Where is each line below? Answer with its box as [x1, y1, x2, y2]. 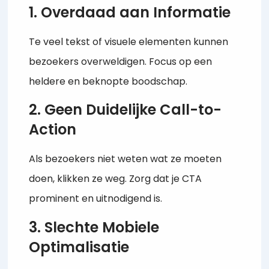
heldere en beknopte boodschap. [29, 74, 188, 88]
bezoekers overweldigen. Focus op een [29, 54, 213, 68]
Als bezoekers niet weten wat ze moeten [29, 152, 222, 166]
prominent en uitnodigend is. [29, 192, 163, 206]
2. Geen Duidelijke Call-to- [29, 100, 222, 120]
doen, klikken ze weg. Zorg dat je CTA [29, 172, 202, 186]
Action [29, 119, 77, 140]
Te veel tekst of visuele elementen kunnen [29, 34, 229, 49]
